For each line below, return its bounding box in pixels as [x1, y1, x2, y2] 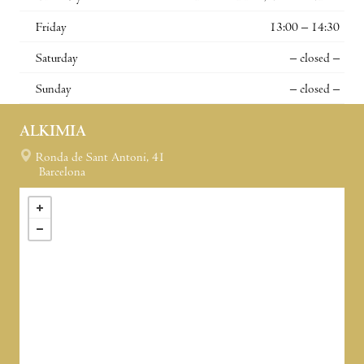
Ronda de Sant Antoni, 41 [36, 151, 165, 165]
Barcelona [39, 166, 85, 180]
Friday [36, 21, 67, 35]
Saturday [36, 52, 78, 66]
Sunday [36, 83, 71, 97]
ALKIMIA [19, 123, 86, 141]
